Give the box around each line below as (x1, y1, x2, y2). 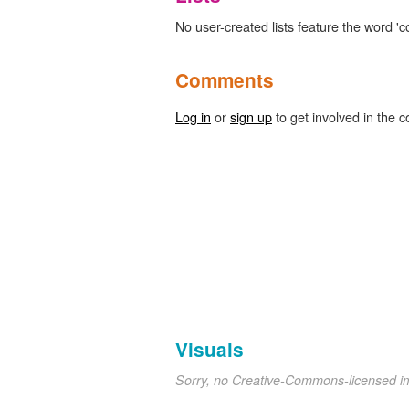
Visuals (175, 336, 244, 363)
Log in (175, 107, 211, 127)
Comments (175, 67, 274, 94)
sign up (230, 107, 272, 127)
